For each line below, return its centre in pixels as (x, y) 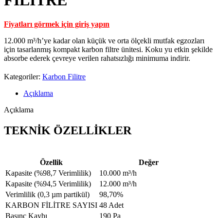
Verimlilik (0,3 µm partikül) (44, 194)
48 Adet (108, 205)
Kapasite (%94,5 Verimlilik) (44, 183)
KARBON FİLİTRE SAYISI (47, 205)
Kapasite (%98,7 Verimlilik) (44, 173)
